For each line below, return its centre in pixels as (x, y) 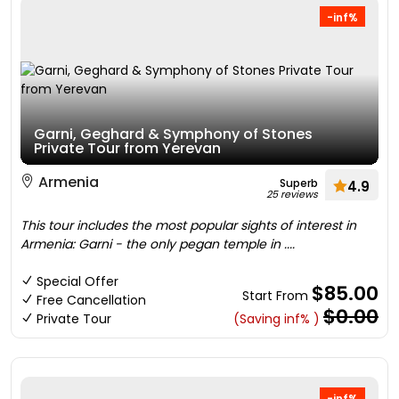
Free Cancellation (91, 300)
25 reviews (292, 194)
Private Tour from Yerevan (127, 148)
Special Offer (77, 281)
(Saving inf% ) (277, 319)
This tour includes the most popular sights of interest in (188, 225)
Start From (277, 296)
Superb (299, 183)
